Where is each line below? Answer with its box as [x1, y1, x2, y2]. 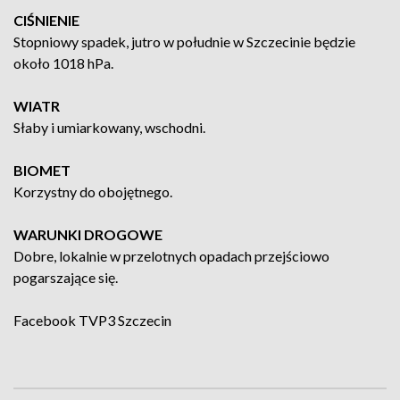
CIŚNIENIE [13, 12, 79, 29]
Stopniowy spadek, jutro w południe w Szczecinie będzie [13, 33, 355, 50]
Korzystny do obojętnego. [13, 183, 172, 200]
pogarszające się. [13, 269, 118, 286]
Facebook [13, 312, 79, 329]
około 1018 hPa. [13, 54, 113, 71]
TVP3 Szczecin [79, 312, 171, 329]
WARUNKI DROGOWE [13, 226, 162, 243]
